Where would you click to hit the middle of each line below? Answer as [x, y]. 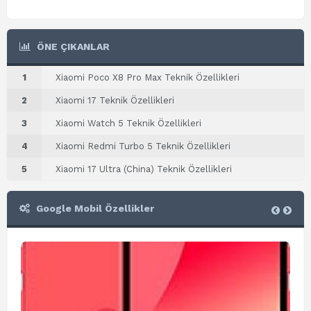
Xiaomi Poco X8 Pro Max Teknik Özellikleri [148, 77]
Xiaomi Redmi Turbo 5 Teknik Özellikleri [143, 146]
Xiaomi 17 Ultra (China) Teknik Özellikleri [144, 169]
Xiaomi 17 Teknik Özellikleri [115, 100]
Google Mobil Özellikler [94, 208]
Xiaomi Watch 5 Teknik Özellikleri [128, 123]
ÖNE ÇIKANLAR [72, 47]
